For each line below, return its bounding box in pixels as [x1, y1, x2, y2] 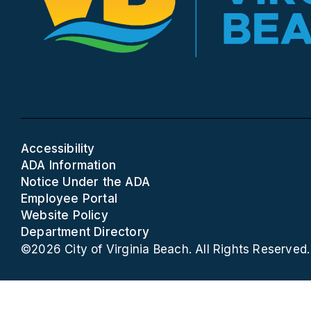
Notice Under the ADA [21, 175, 151, 189]
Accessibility [21, 142, 95, 155]
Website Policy [21, 208, 108, 222]
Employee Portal [21, 192, 118, 205]
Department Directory [21, 225, 150, 239]
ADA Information [21, 158, 117, 172]
